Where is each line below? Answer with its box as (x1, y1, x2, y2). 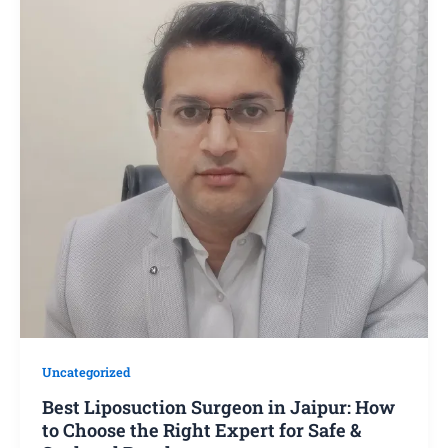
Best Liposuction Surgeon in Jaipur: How (41, 394, 395, 419)
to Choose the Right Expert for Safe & (41, 417, 361, 442)
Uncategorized (41, 363, 131, 380)
